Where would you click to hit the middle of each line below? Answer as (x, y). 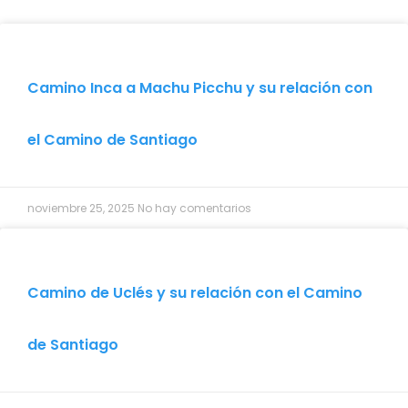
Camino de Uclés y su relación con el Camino (195, 292)
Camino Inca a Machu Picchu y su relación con (200, 87)
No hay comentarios (194, 208)
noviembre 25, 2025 (82, 208)
